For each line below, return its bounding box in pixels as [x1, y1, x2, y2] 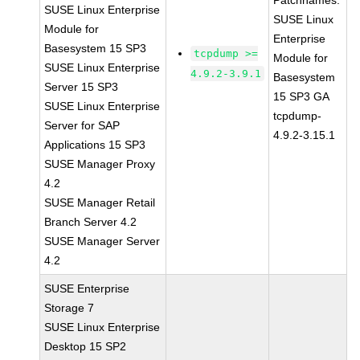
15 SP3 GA [273, 90, 330, 103]
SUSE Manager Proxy [44, 157, 156, 170]
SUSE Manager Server [44, 235, 161, 247]
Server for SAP [44, 119, 121, 132]
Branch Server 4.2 [44, 215, 137, 228]
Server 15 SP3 [44, 80, 119, 93]
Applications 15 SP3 [44, 138, 146, 151]
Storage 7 [44, 301, 95, 314]
